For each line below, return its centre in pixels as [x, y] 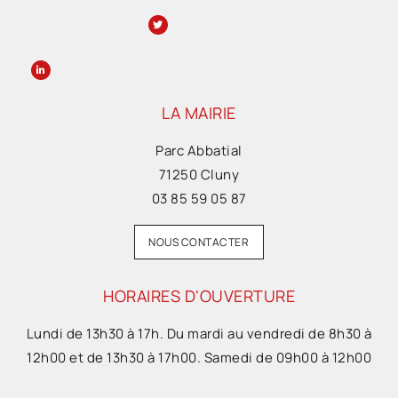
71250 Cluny [199, 174]
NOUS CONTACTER [199, 242]
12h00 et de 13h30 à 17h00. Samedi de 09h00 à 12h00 [199, 357]
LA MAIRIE [199, 112]
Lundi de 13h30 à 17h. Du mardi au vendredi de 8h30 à [199, 333]
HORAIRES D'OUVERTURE [199, 295]
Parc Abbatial [199, 150]
